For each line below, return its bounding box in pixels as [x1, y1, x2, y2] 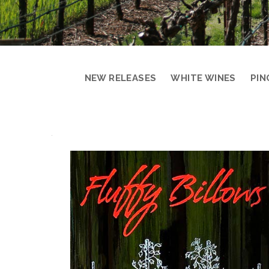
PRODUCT [52, 130, 164, 156]
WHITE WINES [171, 73, 236, 83]
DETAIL [52, 163, 134, 188]
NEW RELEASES [84, 73, 157, 83]
